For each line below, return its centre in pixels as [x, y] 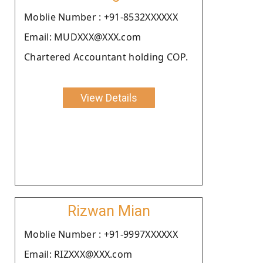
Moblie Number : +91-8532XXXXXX [101, 17]
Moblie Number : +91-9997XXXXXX [101, 234]
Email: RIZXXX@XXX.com [78, 254]
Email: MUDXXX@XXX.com [83, 37]
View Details [109, 97]
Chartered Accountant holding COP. [106, 57]
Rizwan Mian [109, 211]
